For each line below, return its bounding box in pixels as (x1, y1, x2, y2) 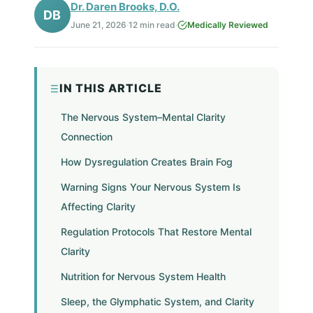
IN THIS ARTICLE (59, 81, 162, 96)
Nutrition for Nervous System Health (60, 270, 226, 283)
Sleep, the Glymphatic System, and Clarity (60, 296, 254, 308)
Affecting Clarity (60, 201, 136, 213)
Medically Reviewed (187, 19, 268, 30)
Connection (60, 131, 112, 143)
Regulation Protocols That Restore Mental (60, 226, 252, 238)
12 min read (128, 19, 175, 30)
